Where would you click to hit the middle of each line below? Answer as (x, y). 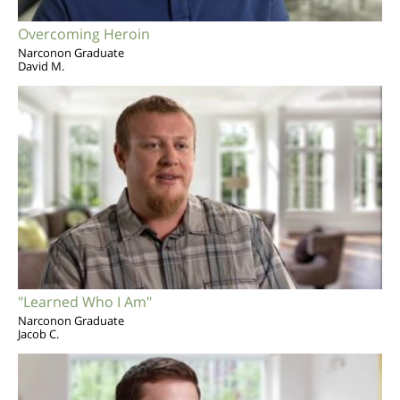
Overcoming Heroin (84, 33)
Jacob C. (38, 333)
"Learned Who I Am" (85, 301)
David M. (41, 66)
